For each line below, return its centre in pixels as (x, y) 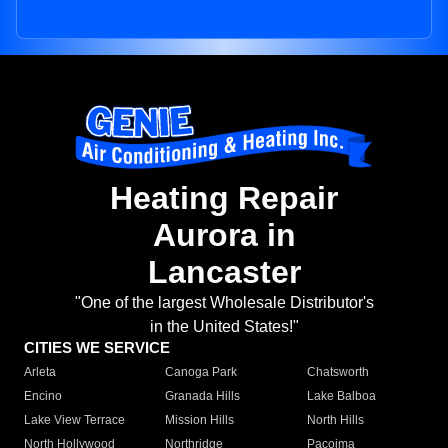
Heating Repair (224, 198)
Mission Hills (200, 420)
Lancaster (224, 272)
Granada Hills (203, 396)
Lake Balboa (341, 396)
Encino (43, 396)
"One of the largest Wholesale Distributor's (224, 303)
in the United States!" (224, 327)
